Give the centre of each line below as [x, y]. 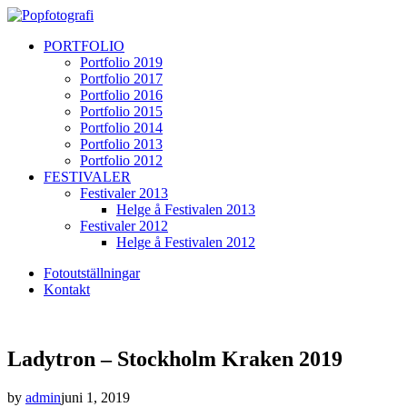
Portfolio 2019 [121, 62]
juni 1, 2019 [95, 397]
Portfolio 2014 [121, 128]
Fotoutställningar [92, 273]
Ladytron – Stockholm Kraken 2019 [175, 358]
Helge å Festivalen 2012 [186, 242]
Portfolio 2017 [121, 79]
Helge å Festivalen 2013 [186, 209]
